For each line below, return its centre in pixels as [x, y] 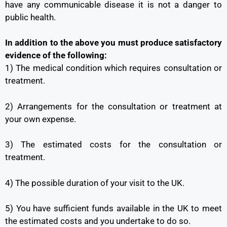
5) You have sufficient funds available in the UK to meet [113, 209]
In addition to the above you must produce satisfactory [113, 43]
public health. [30, 17]
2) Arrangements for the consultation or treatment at [113, 106]
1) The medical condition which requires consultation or [113, 68]
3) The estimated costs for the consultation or [113, 145]
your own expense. [41, 119]
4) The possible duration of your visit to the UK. [95, 183]
